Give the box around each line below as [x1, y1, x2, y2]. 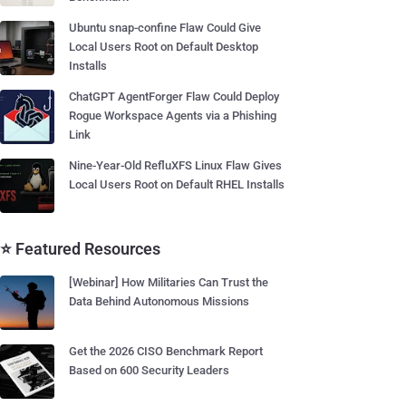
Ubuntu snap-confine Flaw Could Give [69, 21, 261, 34]
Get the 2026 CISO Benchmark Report [69, 344, 263, 358]
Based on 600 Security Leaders [69, 363, 229, 377]
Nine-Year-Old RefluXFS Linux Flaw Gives [69, 159, 282, 172]
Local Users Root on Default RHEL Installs [69, 178, 285, 191]
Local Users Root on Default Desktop [69, 40, 258, 53]
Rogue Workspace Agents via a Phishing [69, 109, 276, 122]
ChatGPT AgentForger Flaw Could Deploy [69, 90, 279, 103]
